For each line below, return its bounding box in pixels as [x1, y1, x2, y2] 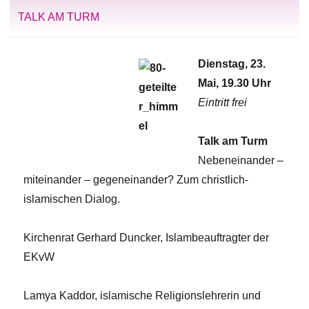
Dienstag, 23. [197, 57, 266, 70]
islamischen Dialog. [23, 192, 121, 205]
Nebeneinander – [197, 154, 283, 166]
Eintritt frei [197, 96, 247, 108]
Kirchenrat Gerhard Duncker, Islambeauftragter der [23, 231, 270, 243]
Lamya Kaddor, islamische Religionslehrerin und [23, 289, 261, 301]
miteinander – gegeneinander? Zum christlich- [23, 173, 249, 186]
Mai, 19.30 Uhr [197, 77, 271, 89]
